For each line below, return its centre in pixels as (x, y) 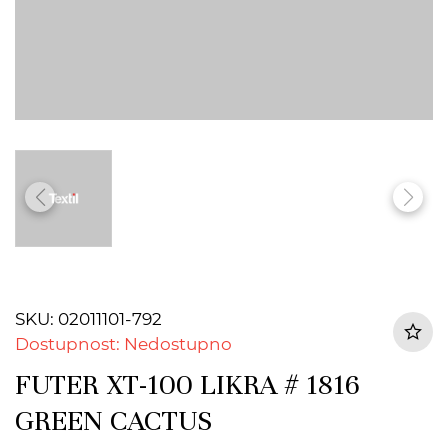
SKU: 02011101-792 (88, 319)
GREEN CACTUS (113, 421)
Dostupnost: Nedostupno (123, 344)
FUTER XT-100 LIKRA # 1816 (187, 385)
